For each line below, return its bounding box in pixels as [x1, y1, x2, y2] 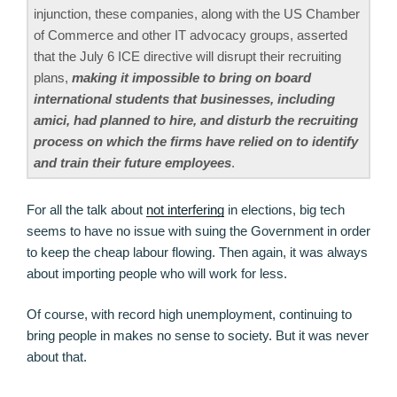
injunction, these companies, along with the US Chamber [34, 6, 360, 22]
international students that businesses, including [34, 91, 335, 107]
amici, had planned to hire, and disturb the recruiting [34, 113, 358, 128]
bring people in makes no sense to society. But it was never [27, 328, 369, 344]
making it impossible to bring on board [72, 70, 311, 86]
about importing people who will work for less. [27, 265, 287, 281]
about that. [27, 349, 87, 365]
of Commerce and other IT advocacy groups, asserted [34, 27, 347, 43]
